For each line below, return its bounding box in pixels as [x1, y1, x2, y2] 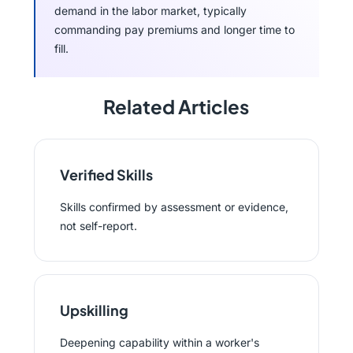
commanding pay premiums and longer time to [54, 23, 295, 36]
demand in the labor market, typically [54, 4, 247, 17]
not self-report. [59, 219, 137, 232]
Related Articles [103, 95, 250, 118]
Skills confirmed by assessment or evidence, [59, 200, 288, 214]
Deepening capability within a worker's [59, 336, 259, 349]
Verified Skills [59, 165, 153, 184]
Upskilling [59, 301, 128, 319]
